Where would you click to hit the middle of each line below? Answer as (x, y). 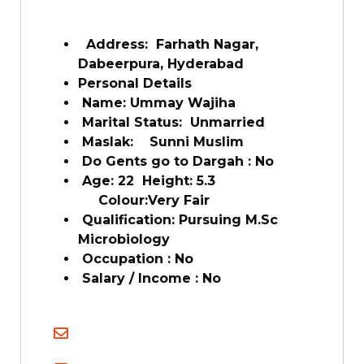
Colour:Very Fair (148, 200)
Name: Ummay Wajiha (159, 103)
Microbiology (124, 239)
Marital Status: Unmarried (171, 122)
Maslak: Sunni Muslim (165, 142)
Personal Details (135, 83)
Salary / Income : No (149, 278)
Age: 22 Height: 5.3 (147, 181)
